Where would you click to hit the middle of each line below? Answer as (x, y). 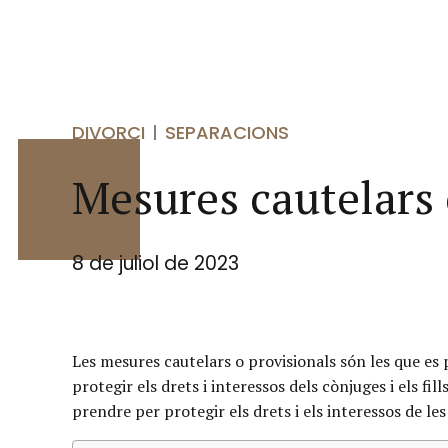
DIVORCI (108, 132)
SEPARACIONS (227, 132)
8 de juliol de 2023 (155, 263)
